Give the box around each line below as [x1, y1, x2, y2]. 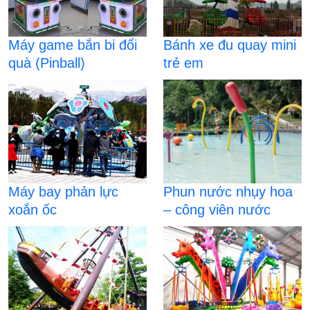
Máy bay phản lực [8, 184, 118, 199]
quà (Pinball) [8, 55, 85, 71]
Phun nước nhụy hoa [163, 184, 293, 199]
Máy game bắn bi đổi [8, 37, 137, 53]
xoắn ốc [8, 202, 57, 217]
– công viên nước [163, 202, 271, 217]
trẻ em [163, 55, 203, 71]
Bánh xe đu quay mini [163, 37, 296, 53]
